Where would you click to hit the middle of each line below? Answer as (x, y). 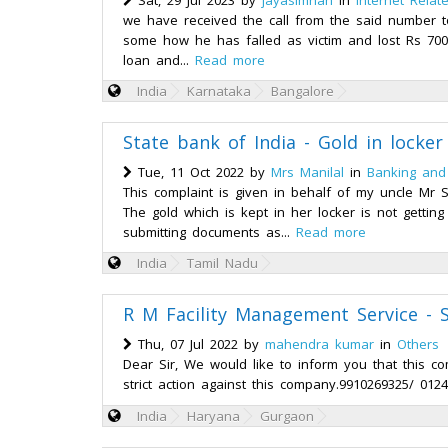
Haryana (213, 416)
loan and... (159, 60)
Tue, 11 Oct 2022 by (201, 172)
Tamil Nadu (222, 263)
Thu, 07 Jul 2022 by (198, 344)
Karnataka (219, 91)
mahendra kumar (319, 344)
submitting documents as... (209, 232)
